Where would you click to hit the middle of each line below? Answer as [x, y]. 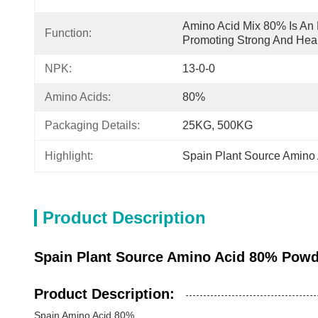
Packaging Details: [92, 125]
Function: [68, 33]
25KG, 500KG [218, 125]
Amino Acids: [78, 97]
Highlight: [69, 156]
